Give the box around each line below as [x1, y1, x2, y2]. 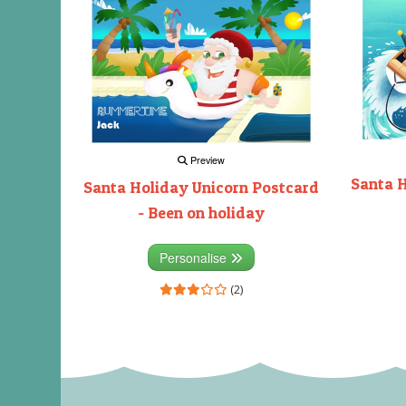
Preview [188, 153, 225, 168]
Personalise [159, 248, 230, 267]
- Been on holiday [138, 203, 265, 223]
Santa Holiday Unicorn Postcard [83, 178, 319, 198]
